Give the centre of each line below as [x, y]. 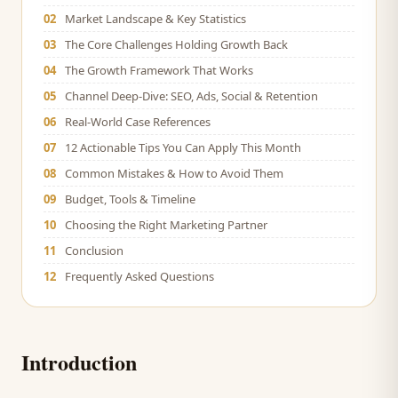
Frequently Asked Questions [139, 276]
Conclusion [94, 251]
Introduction [79, 362]
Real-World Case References [138, 122]
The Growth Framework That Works [159, 70]
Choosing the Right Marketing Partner [166, 225]
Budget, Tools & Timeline [130, 199]
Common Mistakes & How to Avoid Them [174, 173]
